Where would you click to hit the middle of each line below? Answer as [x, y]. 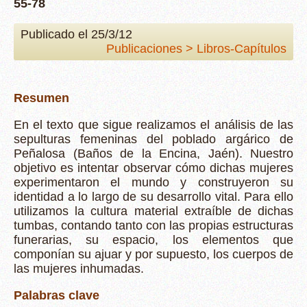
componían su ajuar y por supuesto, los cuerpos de [153, 254]
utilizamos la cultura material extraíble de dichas [153, 211]
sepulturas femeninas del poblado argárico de [153, 139]
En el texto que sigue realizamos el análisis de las [153, 125]
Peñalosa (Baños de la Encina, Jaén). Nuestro [153, 153]
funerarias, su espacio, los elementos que [153, 240]
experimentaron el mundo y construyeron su [153, 182]
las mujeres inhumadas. [79, 269]
